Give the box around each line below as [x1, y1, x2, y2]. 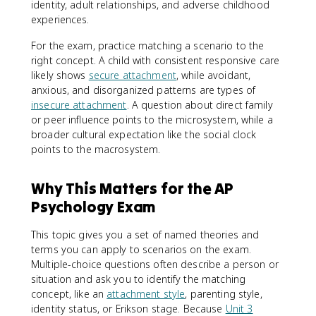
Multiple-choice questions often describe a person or [31, 257, 279, 271]
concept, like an [31, 287, 107, 300]
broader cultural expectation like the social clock [31, 128, 257, 141]
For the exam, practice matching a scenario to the [31, 39, 265, 52]
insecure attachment [31, 98, 127, 111]
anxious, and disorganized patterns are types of [31, 83, 256, 97]
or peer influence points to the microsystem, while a [31, 113, 273, 126]
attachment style [107, 287, 186, 300]
